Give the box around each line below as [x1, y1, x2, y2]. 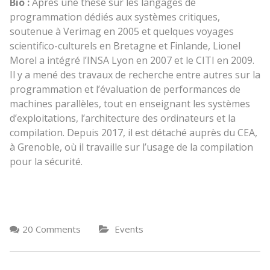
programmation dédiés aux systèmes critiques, [9, 10, 220, 24]
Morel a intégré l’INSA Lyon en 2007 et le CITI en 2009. [9, 53, 254, 67]
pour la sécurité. [9, 154, 83, 168]
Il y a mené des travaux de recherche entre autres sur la [9, 67, 260, 81]
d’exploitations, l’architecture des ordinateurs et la [9, 111, 236, 125]
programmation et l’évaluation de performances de [9, 82, 240, 96]
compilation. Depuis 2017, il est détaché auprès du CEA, [9, 125, 257, 139]
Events [114, 222, 143, 235]
